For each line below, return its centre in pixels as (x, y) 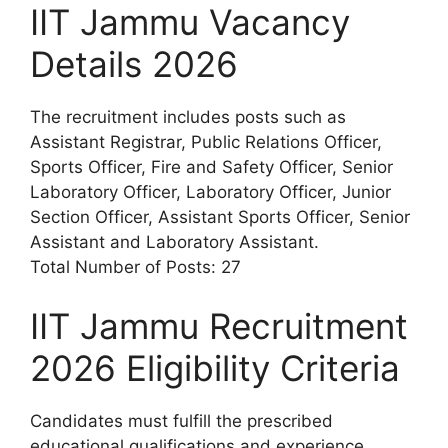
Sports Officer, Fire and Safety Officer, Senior (211, 166)
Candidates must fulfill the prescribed (181, 421)
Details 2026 (134, 63)
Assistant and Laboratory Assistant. (174, 241)
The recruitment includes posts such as (188, 116)
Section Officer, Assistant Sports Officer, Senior (220, 216)
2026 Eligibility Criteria (215, 368)
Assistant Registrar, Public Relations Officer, (206, 141)
